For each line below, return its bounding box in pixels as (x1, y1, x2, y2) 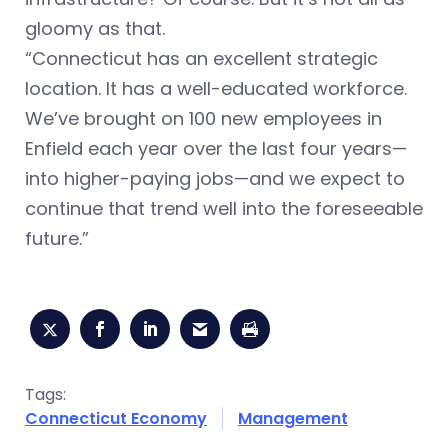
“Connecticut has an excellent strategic (25, 46, 378, 72)
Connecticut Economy (25, 407, 207, 431)
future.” (25, 226, 94, 252)
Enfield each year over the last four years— (25, 136, 407, 162)
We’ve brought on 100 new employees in (25, 106, 382, 132)
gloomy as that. (25, 16, 165, 42)
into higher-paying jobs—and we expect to (25, 166, 405, 192)
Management (238, 407, 348, 431)
